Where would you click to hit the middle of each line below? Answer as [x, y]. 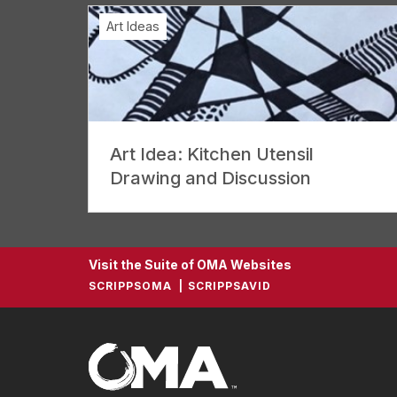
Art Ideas [133, 26]
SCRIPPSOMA [130, 285]
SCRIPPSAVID [230, 285]
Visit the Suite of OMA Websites [190, 264]
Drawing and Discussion [210, 178]
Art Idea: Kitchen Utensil [212, 154]
